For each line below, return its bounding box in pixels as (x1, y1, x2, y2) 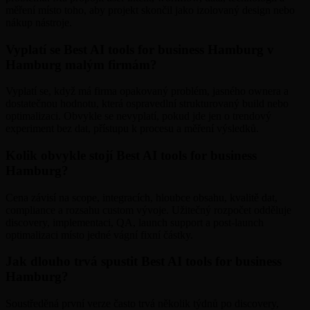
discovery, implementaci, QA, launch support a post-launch (6, 216, 264, 228)
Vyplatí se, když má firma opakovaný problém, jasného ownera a (6, 85, 289, 98)
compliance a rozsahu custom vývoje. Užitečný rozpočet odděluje (6, 203, 291, 216)
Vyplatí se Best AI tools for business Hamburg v (6, 42, 274, 57)
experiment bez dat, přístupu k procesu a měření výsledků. (6, 122, 259, 135)
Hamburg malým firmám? (6, 57, 157, 72)
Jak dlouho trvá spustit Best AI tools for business (6, 254, 282, 269)
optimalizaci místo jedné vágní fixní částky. (6, 228, 193, 241)
